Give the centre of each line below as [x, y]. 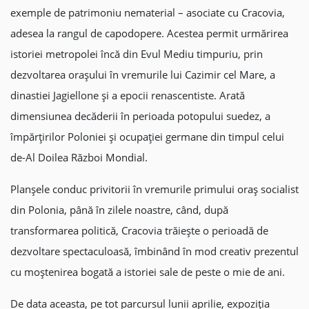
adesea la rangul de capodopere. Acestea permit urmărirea [149, 33]
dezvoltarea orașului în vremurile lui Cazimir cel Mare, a [143, 74]
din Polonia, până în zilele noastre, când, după [119, 210]
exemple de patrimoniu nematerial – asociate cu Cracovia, [148, 12]
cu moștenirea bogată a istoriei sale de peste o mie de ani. [148, 272]
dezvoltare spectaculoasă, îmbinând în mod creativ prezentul [154, 251]
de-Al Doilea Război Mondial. [79, 157]
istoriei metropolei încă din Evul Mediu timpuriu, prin [137, 54]
